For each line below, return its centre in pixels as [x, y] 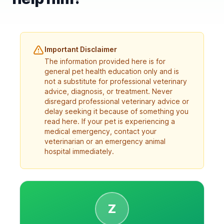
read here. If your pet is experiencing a [110, 121]
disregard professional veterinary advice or [117, 101]
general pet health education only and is [112, 71]
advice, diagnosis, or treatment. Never [108, 91]
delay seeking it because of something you [116, 111]
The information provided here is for [105, 61]
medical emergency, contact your [100, 131]
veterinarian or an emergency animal [105, 141]
